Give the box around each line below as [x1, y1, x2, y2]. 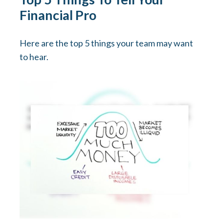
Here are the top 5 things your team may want [20, 38, 193, 49]
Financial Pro [20, 7, 96, 23]
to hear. [20, 51, 48, 63]
